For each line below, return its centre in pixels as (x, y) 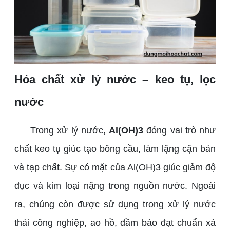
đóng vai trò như (180, 130)
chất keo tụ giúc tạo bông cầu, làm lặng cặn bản (115, 149)
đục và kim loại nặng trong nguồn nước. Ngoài (115, 186)
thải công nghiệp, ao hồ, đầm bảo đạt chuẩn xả (115, 223)
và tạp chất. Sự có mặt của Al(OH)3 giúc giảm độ (115, 167)
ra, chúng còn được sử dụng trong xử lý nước (115, 204)
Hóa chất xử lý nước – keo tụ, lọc (115, 79)
